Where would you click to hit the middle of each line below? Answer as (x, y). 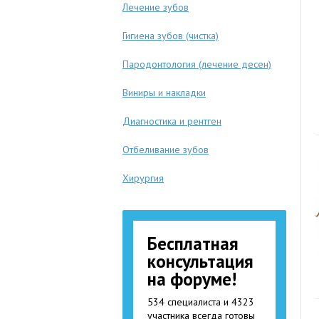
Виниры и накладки (164, 93)
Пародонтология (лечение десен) (197, 64)
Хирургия (143, 178)
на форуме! (192, 279)
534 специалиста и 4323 (201, 302)
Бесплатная (193, 244)
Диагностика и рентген (172, 121)
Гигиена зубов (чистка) (171, 36)
